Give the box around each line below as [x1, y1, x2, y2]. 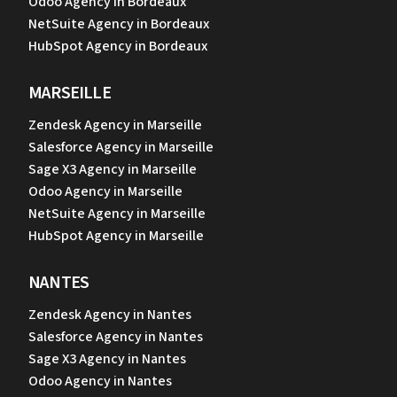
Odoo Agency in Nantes [28, 371, 172, 392]
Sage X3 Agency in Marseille [28, 160, 197, 180]
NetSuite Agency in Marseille [28, 204, 206, 224]
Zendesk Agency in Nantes [28, 305, 191, 325]
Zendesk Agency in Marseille [28, 115, 202, 136]
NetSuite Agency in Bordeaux [28, 14, 209, 35]
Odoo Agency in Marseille [28, 182, 183, 202]
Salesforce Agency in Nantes [28, 327, 203, 347]
